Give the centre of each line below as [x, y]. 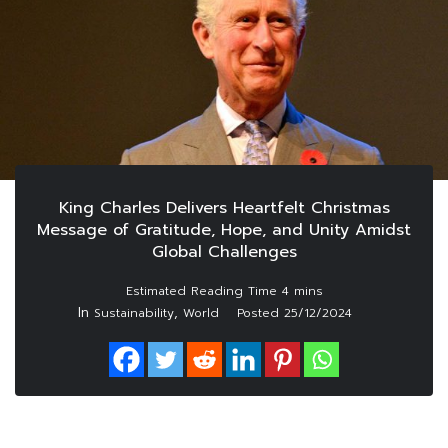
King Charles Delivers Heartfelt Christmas [224, 208]
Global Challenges [224, 252]
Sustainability [134, 313]
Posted [260, 313]
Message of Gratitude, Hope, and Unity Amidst [224, 230]
